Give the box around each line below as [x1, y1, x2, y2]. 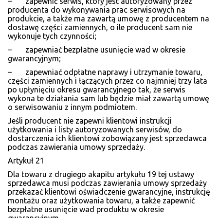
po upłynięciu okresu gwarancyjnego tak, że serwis [8, 85, 185, 94]
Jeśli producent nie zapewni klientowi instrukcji [8, 116, 172, 126]
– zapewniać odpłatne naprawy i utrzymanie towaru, [8, 68, 202, 77]
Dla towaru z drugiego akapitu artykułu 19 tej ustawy [8, 170, 194, 179]
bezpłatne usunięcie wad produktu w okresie [8, 205, 164, 214]
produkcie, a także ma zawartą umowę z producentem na [8, 14, 209, 23]
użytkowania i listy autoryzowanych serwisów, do [8, 125, 182, 134]
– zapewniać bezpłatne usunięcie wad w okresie [8, 45, 185, 54]
